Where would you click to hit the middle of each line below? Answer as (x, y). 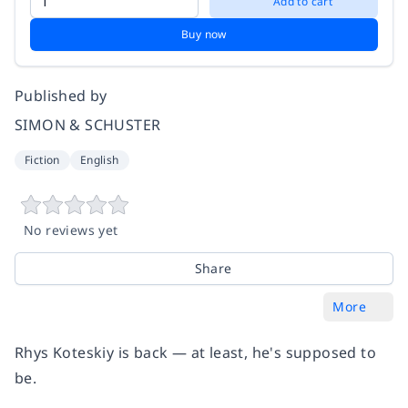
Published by (61, 96)
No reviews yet (71, 230)
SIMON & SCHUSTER (88, 125)
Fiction (42, 160)
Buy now (204, 35)
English (99, 160)
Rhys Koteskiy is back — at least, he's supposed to (195, 353)
